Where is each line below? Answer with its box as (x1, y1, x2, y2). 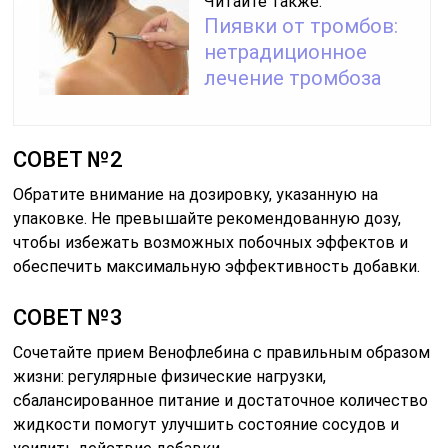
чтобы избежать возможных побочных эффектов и (13, 233, 409, 253)
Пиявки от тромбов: (204, 14, 399, 39)
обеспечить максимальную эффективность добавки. (13, 257, 421, 277)
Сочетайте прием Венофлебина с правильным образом (13, 343, 431, 363)
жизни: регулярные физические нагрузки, (13, 367, 327, 387)
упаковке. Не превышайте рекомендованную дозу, (13, 209, 402, 229)
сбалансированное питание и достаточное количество (13, 391, 429, 411)
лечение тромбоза (204, 66, 382, 91)
